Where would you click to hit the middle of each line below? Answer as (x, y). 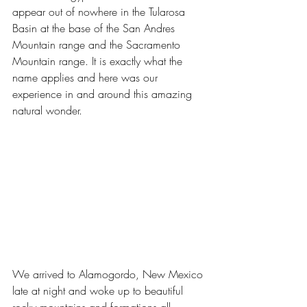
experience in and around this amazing (104, 94)
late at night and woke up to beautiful (99, 290)
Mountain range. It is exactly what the (99, 61)
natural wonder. (47, 110)
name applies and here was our (87, 77)
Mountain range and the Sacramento (98, 45)
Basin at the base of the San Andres (95, 28)
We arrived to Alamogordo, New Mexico (109, 274)
